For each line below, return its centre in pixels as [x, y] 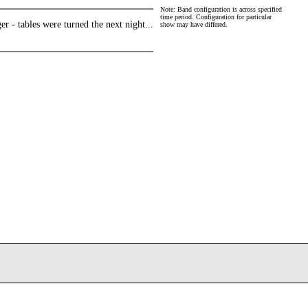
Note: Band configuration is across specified [221, 9]
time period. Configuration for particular [216, 17]
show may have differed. [194, 24]
